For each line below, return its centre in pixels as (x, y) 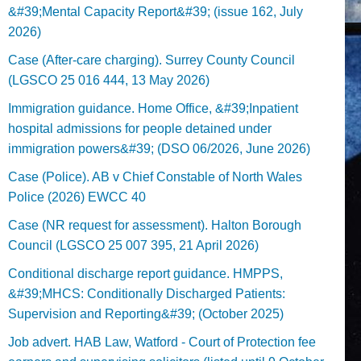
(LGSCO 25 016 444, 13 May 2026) (109, 80)
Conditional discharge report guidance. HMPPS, (145, 273)
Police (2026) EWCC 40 (77, 197)
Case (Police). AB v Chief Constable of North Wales (155, 176)
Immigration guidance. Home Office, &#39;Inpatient (153, 108)
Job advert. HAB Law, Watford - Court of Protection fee (162, 342)
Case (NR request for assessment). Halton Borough (155, 225)
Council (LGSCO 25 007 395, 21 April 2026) (133, 245)
